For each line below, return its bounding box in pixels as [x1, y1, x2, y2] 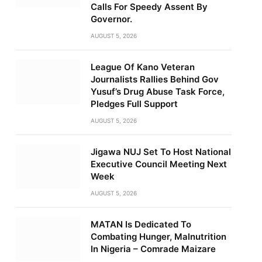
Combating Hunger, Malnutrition [90, 231, 226, 242]
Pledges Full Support [90, 98, 178, 109]
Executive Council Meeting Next [90, 158, 227, 170]
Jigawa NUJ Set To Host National [90, 146, 231, 157]
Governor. [90, 13, 132, 25]
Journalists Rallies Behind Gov [90, 74, 219, 85]
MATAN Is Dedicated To [90, 219, 191, 230]
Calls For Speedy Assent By [90, 1, 208, 12]
